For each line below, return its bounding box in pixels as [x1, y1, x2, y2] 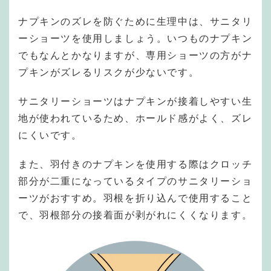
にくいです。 [18, 129, 82, 140]
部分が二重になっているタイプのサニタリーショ [18, 175, 253, 186]
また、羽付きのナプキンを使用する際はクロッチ [18, 158, 253, 169]
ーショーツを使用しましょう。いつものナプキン [18, 33, 253, 44]
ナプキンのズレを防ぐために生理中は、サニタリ [18, 16, 253, 27]
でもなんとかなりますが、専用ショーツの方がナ [18, 50, 253, 60]
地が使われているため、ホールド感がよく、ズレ [18, 113, 253, 123]
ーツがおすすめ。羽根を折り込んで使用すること [18, 192, 253, 203]
